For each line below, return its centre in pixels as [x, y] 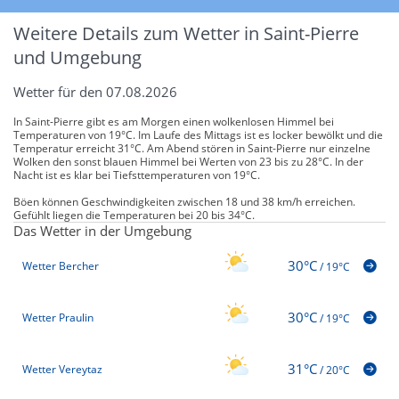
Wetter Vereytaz [62, 369]
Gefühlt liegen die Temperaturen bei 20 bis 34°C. [134, 216]
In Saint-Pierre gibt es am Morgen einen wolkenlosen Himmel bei [174, 122]
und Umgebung [77, 58]
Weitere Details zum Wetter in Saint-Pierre [186, 34]
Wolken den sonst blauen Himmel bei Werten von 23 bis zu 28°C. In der [188, 162]
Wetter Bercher [61, 265]
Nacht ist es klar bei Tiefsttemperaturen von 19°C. [137, 175]
